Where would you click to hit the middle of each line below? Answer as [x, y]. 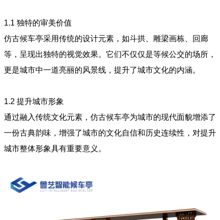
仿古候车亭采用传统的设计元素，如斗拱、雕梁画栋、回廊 [106, 38]
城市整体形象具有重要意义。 [55, 148]
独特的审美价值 [44, 23]
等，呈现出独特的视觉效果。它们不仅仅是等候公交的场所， [110, 54]
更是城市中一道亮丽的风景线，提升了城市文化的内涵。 [102, 70]
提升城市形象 [40, 101]
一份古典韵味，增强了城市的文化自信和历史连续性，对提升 [110, 133]
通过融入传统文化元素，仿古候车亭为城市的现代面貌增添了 [110, 117]
